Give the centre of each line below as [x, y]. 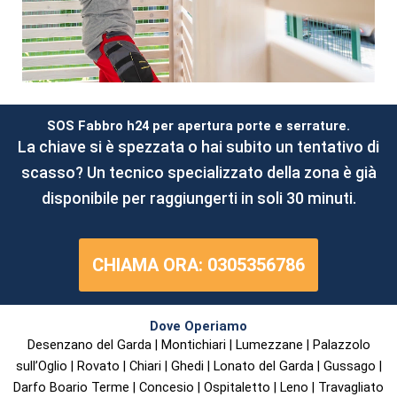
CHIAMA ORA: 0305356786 [198, 265]
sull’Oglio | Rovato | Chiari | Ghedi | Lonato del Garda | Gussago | [198, 366]
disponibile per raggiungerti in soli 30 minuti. [198, 198]
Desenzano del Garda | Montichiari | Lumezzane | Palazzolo [198, 345]
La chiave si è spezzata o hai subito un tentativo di [198, 146]
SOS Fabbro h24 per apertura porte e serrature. [198, 125]
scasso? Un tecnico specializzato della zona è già [198, 172]
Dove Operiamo [198, 327]
